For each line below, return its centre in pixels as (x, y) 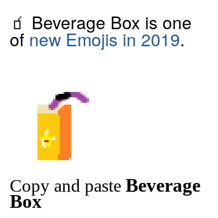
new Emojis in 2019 (105, 38)
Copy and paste (68, 185)
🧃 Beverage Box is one (101, 21)
